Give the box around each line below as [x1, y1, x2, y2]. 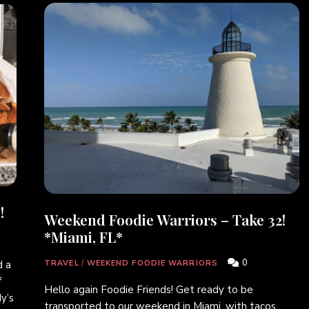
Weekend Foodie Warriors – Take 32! [44, 210, 286, 230]
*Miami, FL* [44, 227, 123, 247]
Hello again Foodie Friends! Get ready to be [44, 283, 253, 297]
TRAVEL [44, 258, 79, 269]
